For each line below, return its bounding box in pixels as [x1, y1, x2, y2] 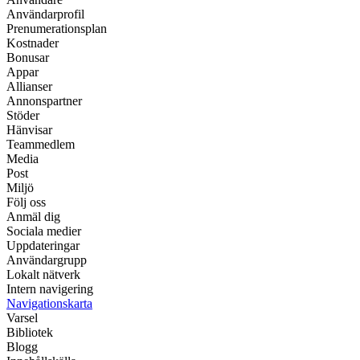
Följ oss [6, 195, 46, 210]
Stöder [6, 108, 39, 123]
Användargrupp [6, 253, 87, 268]
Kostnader [6, 36, 59, 51]
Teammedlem [6, 137, 75, 152]
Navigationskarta [6, 297, 92, 311]
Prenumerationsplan [6, 22, 107, 36]
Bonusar [6, 51, 49, 65]
